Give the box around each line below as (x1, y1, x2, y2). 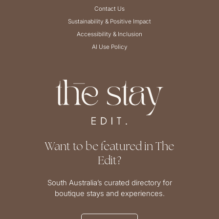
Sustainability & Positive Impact (68, 18, 151, 25)
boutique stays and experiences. (54, 189, 165, 198)
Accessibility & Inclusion (77, 30, 142, 38)
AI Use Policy (91, 43, 128, 51)
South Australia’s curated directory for (47, 178, 172, 188)
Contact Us (94, 5, 125, 13)
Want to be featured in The (45, 139, 174, 154)
